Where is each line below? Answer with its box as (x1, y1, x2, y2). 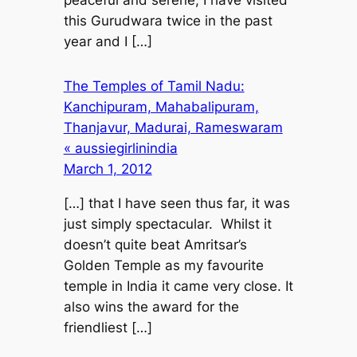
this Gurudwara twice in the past (63, 12, 273, 29)
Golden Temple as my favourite (63, 257, 264, 273)
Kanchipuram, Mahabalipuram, (63, 99, 259, 116)
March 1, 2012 (63, 161, 152, 178)
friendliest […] (63, 319, 152, 335)
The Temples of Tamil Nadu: (63, 78, 245, 95)
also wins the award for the (63, 298, 239, 315)
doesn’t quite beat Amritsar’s (63, 236, 247, 253)
